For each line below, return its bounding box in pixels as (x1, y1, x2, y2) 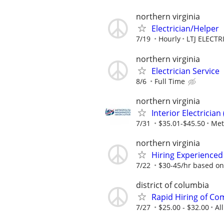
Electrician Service (151, 65, 219, 76)
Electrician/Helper (151, 23, 219, 34)
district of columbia (136, 179, 209, 191)
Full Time (154, 76, 185, 86)
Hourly (158, 34, 180, 44)
